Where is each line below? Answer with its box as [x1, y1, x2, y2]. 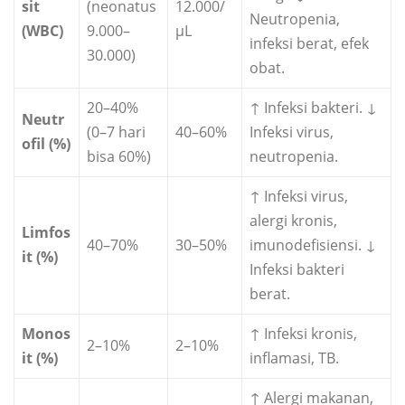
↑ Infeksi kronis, [250, 324, 357, 344]
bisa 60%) [87, 146, 151, 167]
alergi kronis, [250, 211, 337, 231]
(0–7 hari [87, 122, 146, 143]
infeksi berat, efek [250, 33, 369, 54]
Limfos [22, 222, 71, 243]
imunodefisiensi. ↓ [250, 235, 376, 256]
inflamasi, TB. [250, 348, 339, 369]
